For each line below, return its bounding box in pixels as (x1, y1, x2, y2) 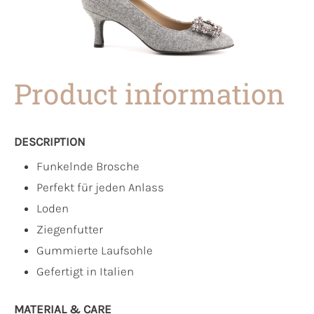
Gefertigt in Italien (36, 264, 134, 278)
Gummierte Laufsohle (36, 243, 153, 257)
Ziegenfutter (36, 221, 103, 236)
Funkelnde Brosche (36, 158, 139, 173)
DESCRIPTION (14, 134, 86, 149)
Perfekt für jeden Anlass (36, 179, 164, 194)
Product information (14, 74, 285, 112)
